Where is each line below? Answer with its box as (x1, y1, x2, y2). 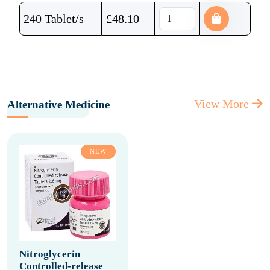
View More (194, 97, 252, 110)
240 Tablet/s (24, 12, 84, 25)
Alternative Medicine (7, 98, 110, 111)
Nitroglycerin (19, 248, 80, 260)
